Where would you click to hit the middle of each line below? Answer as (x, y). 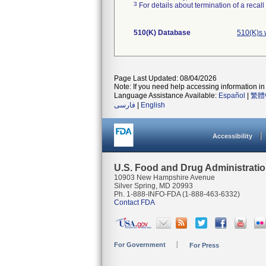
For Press (204, 245)
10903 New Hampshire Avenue (164, 178)
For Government (140, 245)
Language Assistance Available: (166, 96)
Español (232, 96)
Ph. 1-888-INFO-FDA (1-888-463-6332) (177, 194)
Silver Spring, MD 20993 (153, 186)
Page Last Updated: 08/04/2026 (165, 78)
